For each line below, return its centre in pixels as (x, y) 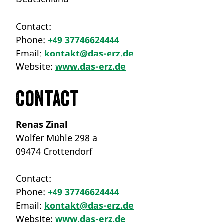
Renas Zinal (42, 124)
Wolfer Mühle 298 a (56, 138)
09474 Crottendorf (54, 151)
